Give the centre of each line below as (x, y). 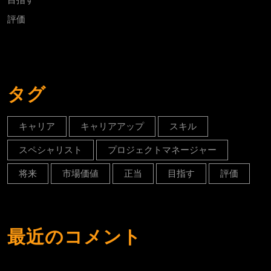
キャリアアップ (112, 126)
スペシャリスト (51, 150)
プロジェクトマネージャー (162, 150)
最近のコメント (74, 237)
